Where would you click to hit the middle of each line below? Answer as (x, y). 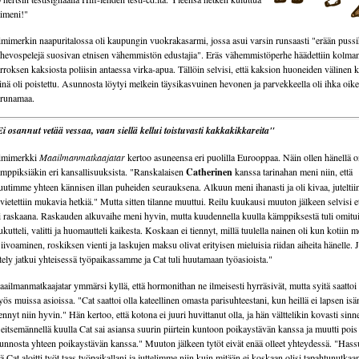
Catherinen (210, 172)
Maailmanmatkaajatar (83, 157)
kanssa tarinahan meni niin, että (294, 171)
